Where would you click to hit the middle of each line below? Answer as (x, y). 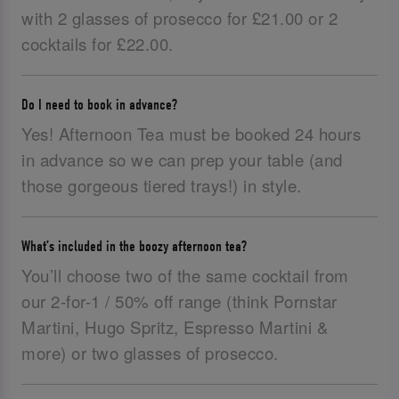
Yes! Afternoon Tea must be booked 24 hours (191, 134)
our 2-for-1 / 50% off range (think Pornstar (179, 301)
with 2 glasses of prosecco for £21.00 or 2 (180, 18)
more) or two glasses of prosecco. (152, 353)
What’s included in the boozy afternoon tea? (134, 246)
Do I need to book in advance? (100, 105)
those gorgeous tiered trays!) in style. (162, 186)
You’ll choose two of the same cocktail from (185, 276)
